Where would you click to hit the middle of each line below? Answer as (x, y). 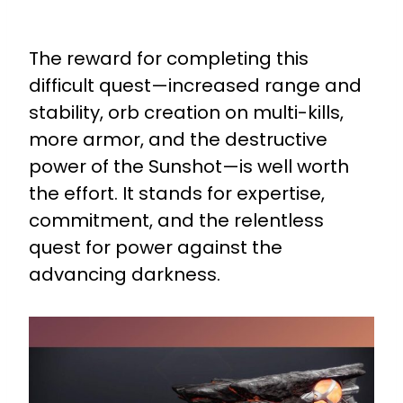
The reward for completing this (169, 58)
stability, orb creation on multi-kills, (186, 112)
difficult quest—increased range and (195, 85)
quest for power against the (156, 247)
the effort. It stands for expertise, (177, 193)
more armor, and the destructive (178, 139)
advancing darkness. (125, 274)
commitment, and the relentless (176, 220)
